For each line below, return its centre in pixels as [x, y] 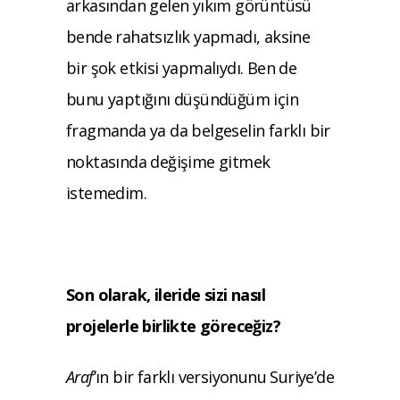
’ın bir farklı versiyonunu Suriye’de [214, 376]
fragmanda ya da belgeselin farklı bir [198, 130]
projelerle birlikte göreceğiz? [173, 325]
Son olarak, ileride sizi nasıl [166, 294]
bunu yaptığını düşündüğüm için [182, 99]
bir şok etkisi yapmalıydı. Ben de [182, 67]
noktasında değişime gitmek [168, 161]
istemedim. [108, 192]
